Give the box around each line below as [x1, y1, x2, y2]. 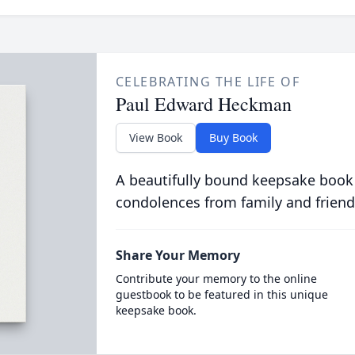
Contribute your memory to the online [115, 271, 317, 286]
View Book [128, 130, 182, 145]
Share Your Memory [115, 246, 240, 264]
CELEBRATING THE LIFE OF [115, 73, 300, 90]
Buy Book [208, 130, 258, 145]
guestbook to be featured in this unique [115, 287, 328, 302]
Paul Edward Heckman [115, 91, 292, 116]
